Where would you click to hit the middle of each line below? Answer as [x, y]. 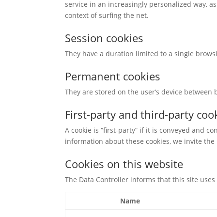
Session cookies [104, 38]
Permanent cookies [113, 76]
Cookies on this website [124, 164]
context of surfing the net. [107, 15]
